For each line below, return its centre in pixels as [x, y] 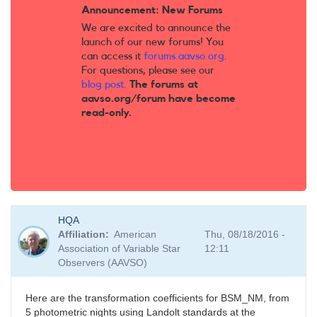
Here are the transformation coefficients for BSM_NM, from [157, 298]
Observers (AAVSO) [103, 263]
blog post [103, 85]
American [136, 235]
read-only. [106, 113]
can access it [113, 57]
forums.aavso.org [184, 57]
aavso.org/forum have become [158, 99]
